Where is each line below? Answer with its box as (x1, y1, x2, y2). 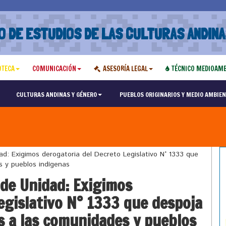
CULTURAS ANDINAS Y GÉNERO (16, 90, 97, 99)
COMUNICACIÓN (32, 64, 76, 73)
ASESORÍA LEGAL (102, 64, 148, 73)
